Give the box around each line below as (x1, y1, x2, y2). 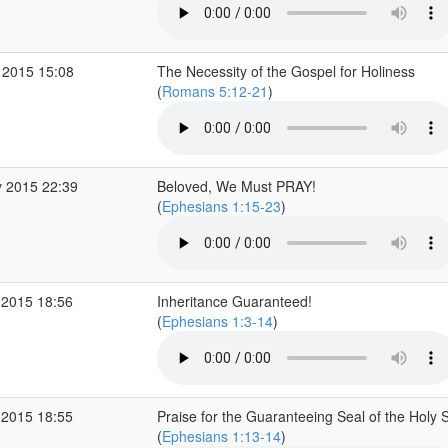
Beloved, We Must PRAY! (156, 176, 316, 196)
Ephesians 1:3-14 (161, 311, 273, 331)
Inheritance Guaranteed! (156, 291, 312, 311)
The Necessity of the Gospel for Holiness (156, 61, 415, 81)
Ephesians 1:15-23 (161, 196, 281, 216)
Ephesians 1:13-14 (161, 426, 281, 446)
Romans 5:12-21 (161, 81, 268, 101)
